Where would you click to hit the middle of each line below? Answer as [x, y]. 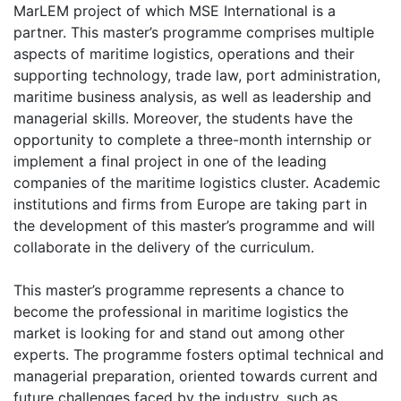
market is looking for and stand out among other [179, 333]
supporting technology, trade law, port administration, [197, 75]
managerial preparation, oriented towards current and [196, 376]
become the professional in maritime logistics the [181, 311]
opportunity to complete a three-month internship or [192, 140]
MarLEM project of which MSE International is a [175, 11]
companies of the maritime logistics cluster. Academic [197, 183]
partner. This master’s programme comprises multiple [194, 32]
